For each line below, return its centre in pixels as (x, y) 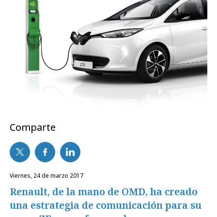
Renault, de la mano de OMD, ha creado (104, 191)
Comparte (33, 127)
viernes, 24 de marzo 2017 (48, 175)
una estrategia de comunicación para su (106, 205)
